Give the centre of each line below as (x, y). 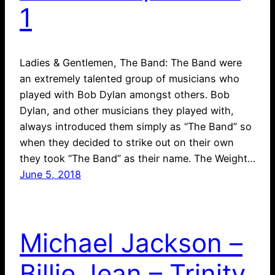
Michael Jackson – (131, 243)
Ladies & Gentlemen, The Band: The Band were (131, 62)
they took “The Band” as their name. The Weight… (137, 158)
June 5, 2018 (50, 174)
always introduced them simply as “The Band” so (136, 126)
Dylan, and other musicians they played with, (127, 110)
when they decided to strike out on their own (127, 142)
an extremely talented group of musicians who (130, 78)
